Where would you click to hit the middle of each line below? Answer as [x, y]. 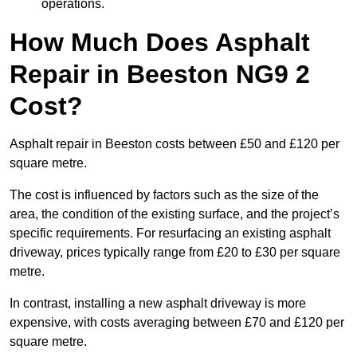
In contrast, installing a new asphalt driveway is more [158, 304]
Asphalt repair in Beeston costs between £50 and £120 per [175, 144]
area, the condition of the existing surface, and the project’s [175, 214]
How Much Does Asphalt [160, 43]
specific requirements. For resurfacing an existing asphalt [170, 233]
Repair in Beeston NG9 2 [160, 75]
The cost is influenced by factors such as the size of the [164, 195]
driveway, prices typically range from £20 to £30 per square [175, 253]
